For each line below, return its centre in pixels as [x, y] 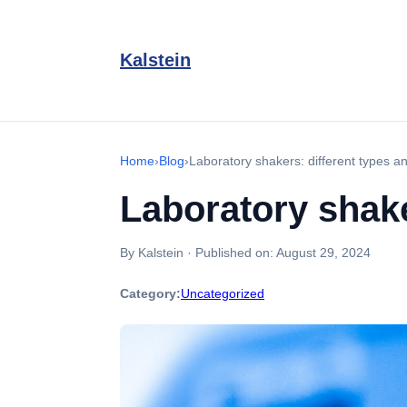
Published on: [236, 253]
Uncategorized [223, 293]
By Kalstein [152, 253]
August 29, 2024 [323, 253]
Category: [150, 293]
